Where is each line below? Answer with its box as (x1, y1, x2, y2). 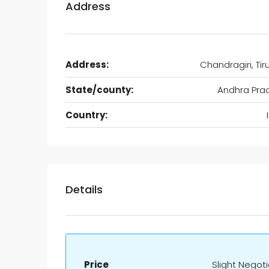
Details (65, 182, 103, 197)
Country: (65, 109, 107, 121)
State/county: (65, 83, 133, 96)
